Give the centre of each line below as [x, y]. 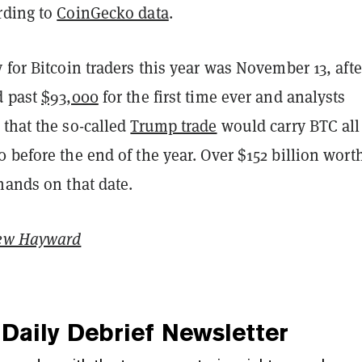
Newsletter [221, 333]
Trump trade [174, 126]
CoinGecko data [113, 13]
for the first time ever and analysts [222, 97]
